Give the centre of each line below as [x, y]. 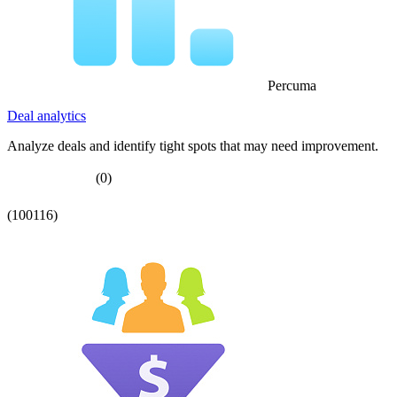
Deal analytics [47, 115]
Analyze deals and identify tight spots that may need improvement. [193, 145]
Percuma [292, 85]
